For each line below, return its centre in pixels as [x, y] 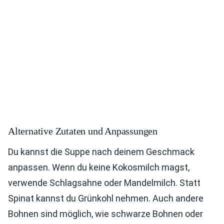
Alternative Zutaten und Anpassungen [83, 131]
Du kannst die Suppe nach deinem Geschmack [101, 152]
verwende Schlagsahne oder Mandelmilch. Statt [104, 183]
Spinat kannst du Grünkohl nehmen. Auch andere [106, 198]
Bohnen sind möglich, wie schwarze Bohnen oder [105, 214]
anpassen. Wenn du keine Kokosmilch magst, [99, 167]
